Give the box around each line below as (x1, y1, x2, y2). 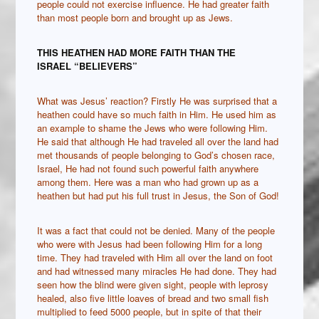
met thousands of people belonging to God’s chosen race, (37, 148, 276, 162)
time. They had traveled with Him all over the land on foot (37, 251, 273, 265)
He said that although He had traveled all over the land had (37, 135, 279, 149)
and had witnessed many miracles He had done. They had (37, 264, 277, 278)
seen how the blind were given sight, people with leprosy (37, 278, 269, 292)
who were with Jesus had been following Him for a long (37, 237, 263, 251)
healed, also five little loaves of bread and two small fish (37, 291, 269, 305)
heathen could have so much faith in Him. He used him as (37, 108, 277, 122)
